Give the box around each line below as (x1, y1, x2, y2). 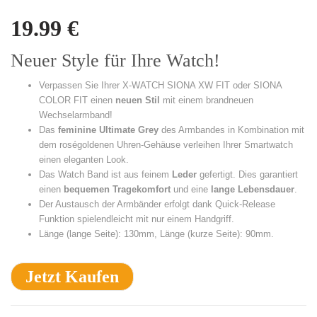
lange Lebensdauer (211, 184, 294, 195)
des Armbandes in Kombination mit (158, 125, 304, 136)
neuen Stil (115, 95, 160, 106)
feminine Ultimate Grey (58, 125, 158, 136)
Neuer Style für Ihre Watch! (11, 50, 220, 71)
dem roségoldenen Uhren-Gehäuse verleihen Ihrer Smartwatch (39, 139, 293, 151)
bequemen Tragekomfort (64, 184, 171, 195)
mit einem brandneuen (160, 95, 253, 106)
